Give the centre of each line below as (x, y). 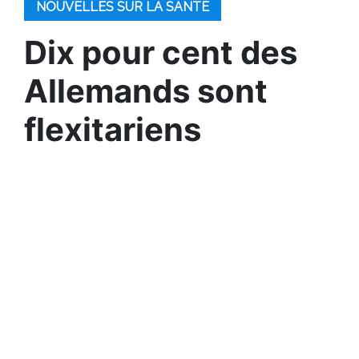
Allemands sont (146, 91)
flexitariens (113, 129)
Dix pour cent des (161, 52)
